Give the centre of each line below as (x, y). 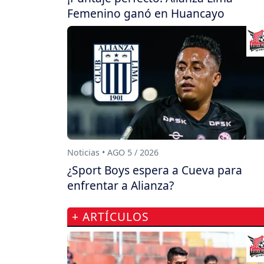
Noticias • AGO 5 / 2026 (113, 153)
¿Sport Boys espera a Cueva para (155, 170)
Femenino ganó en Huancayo (146, 14)
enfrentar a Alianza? (121, 186)
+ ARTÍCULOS (110, 217)
